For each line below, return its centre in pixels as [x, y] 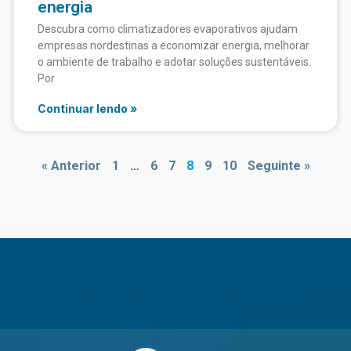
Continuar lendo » [87, 108]
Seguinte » [279, 165]
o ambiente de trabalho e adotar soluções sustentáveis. [174, 62]
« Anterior [71, 165]
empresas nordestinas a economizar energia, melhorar [174, 45]
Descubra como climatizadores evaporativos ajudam [168, 29]
